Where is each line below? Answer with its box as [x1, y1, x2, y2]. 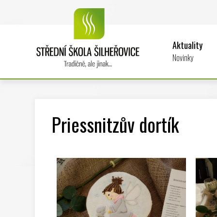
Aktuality [172, 38, 202, 51]
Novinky [172, 51, 193, 63]
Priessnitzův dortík [52, 109, 179, 138]
